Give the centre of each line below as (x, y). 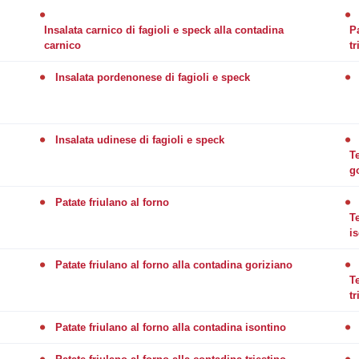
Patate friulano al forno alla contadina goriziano (173, 264)
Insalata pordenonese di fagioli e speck (152, 77)
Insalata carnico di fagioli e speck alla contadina (163, 30)
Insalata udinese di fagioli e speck (139, 139)
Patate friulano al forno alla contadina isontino (170, 327)
